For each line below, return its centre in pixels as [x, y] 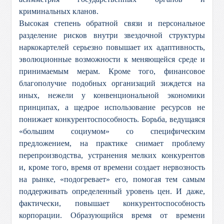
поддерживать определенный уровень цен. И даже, [112, 191]
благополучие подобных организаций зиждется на [112, 83]
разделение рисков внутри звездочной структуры [112, 35]
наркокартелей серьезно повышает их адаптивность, [112, 47]
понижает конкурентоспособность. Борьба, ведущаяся [112, 119]
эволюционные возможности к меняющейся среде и [112, 59]
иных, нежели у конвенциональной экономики [112, 95]
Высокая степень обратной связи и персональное [112, 23]
